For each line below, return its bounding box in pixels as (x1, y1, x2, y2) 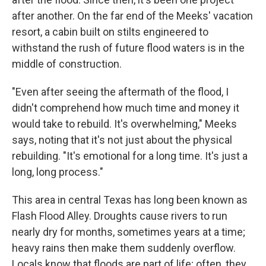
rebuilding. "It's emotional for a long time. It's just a (12, 150, 248, 162)
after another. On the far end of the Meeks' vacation (12, 9, 253, 22)
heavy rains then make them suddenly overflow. (12, 242, 236, 254)
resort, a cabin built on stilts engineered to (12, 26, 208, 38)
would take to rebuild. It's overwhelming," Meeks (12, 118, 237, 130)
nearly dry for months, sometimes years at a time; (12, 226, 245, 238)
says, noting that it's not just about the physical (12, 134, 232, 146)
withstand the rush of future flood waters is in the (12, 42, 245, 54)
